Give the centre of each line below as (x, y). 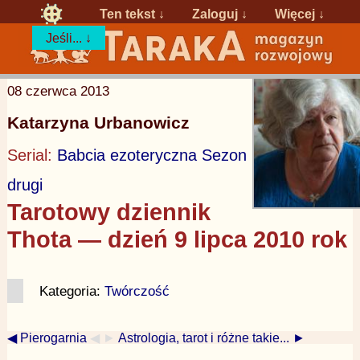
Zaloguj (215, 13)
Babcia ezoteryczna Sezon (151, 155)
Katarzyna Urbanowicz (98, 123)
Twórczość (137, 291)
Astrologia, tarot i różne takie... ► (211, 337)
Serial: (32, 155)
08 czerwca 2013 (58, 90)
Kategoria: (72, 291)
